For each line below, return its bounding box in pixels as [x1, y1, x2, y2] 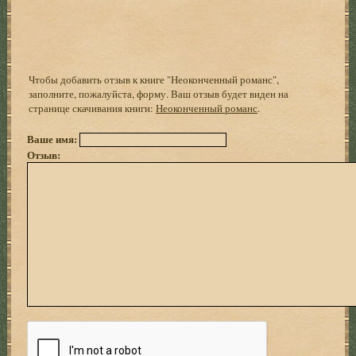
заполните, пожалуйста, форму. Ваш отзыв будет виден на [29, 86, 289, 101]
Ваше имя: [27, 130, 80, 146]
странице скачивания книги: [29, 100, 157, 115]
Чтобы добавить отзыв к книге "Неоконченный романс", [29, 72, 280, 87]
